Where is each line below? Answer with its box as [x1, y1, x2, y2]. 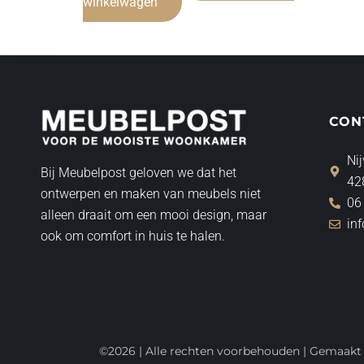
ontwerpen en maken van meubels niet [41, 186, 262, 202]
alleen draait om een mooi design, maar [41, 207, 267, 223]
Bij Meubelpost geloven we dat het [41, 165, 237, 181]
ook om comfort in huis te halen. [41, 228, 229, 245]
